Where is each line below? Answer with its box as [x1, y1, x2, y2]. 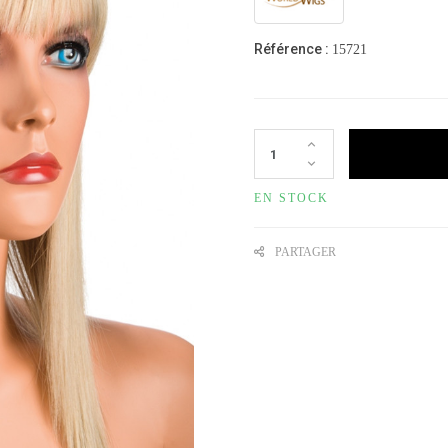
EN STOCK [254, 191, 329, 205]
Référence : [254, 41, 329, 57]
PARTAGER [275, 245, 336, 259]
